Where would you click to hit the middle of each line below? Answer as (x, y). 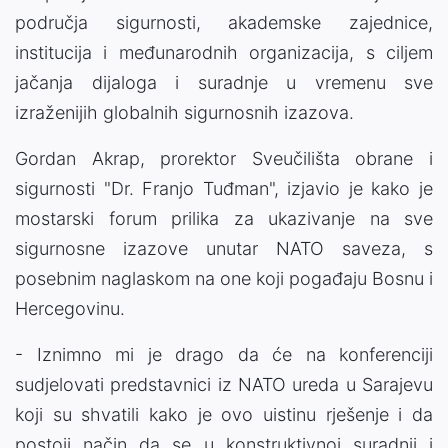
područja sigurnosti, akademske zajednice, (224, 23)
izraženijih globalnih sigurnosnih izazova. (184, 113)
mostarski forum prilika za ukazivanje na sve (224, 219)
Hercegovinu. (70, 309)
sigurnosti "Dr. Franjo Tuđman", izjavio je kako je (224, 189)
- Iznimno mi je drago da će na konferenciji (224, 355)
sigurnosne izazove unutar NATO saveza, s (224, 249)
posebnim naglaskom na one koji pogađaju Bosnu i (224, 279)
